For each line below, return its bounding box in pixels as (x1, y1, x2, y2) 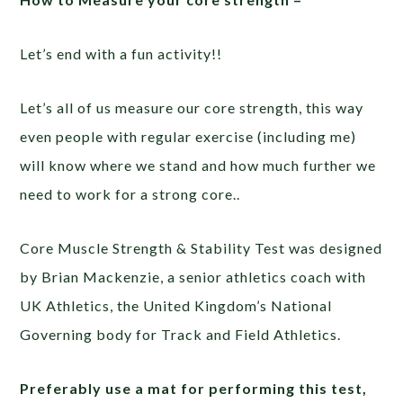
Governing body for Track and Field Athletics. (20, 326, 342, 344)
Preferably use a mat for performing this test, (20, 380, 368, 398)
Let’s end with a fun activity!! (20, 45, 223, 63)
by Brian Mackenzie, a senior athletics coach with (20, 268, 367, 286)
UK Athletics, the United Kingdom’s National (20, 297, 333, 315)
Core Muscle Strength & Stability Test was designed (20, 239, 383, 257)
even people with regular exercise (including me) (20, 128, 357, 146)
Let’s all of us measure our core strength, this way (20, 99, 364, 117)
